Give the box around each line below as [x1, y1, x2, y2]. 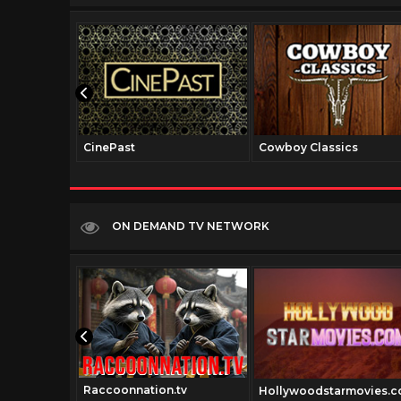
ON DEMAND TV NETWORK [112, 218, 269, 233]
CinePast [83, 140, 135, 154]
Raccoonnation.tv [83, 383, 187, 397]
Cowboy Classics [259, 140, 358, 154]
